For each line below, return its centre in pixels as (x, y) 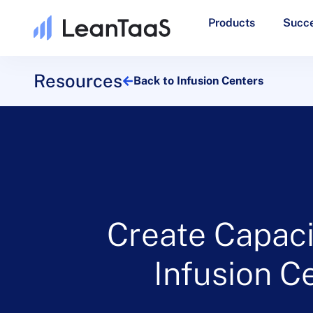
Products (231, 22)
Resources (78, 81)
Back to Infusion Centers (198, 80)
